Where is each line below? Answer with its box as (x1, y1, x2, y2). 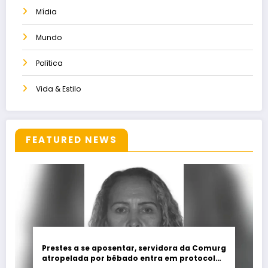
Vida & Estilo (36, 84, 81, 95)
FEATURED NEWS (26, 133, 117, 147)
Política (36, 58, 63, 69)
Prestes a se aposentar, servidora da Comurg (42, 243, 226, 254)
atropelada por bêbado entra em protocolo (42, 253, 221, 264)
